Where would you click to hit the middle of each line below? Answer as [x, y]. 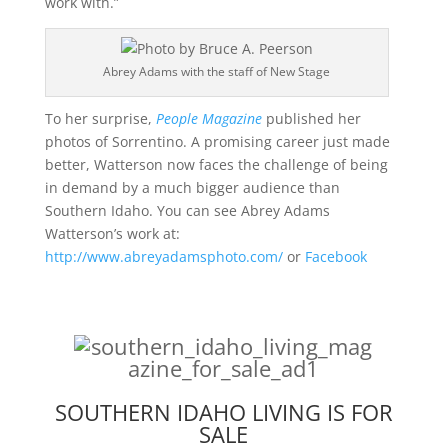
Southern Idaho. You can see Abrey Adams [187, 211]
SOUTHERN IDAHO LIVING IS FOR [223, 412]
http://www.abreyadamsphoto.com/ [163, 257]
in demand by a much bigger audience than [192, 188]
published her [311, 119]
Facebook [335, 257]
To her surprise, [100, 119]
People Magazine [208, 119]
